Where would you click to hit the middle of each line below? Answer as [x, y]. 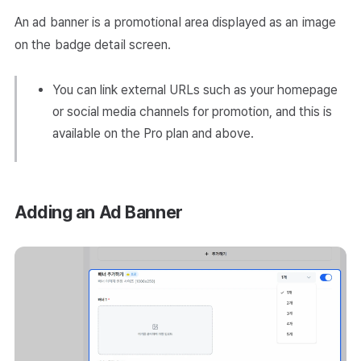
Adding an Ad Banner [99, 212]
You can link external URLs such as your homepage [195, 90]
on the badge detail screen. [93, 45]
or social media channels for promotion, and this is [192, 112]
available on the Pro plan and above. [153, 134]
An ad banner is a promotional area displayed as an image [176, 23]
